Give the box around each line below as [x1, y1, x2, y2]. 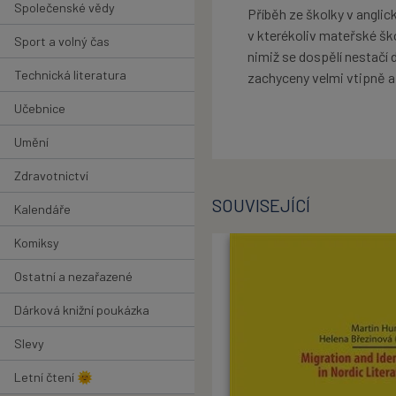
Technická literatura [14, 66, 126, 82]
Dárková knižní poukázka [14, 301, 149, 317]
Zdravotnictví [14, 167, 88, 183]
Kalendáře [14, 201, 71, 217]
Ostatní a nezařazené [14, 268, 133, 284]
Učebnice [14, 100, 65, 116]
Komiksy [14, 234, 59, 250]
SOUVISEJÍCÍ [212, 194, 310, 217]
